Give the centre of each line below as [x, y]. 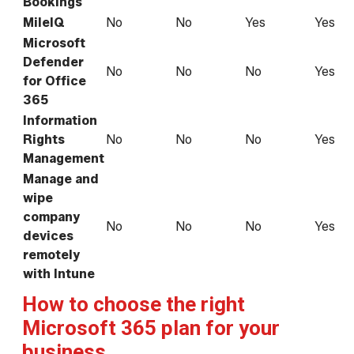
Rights [44, 140]
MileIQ [44, 23]
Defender [53, 62]
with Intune [59, 274]
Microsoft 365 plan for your [151, 328]
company [51, 217]
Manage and [61, 179]
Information [60, 121]
